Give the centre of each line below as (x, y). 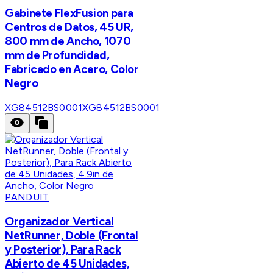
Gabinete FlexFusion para (69, 13)
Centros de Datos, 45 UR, (69, 27)
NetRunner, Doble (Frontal (72, 235)
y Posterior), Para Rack (63, 249)
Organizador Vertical (59, 221)
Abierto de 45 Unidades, (67, 263)
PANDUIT (27, 197)
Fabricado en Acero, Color (72, 69)
